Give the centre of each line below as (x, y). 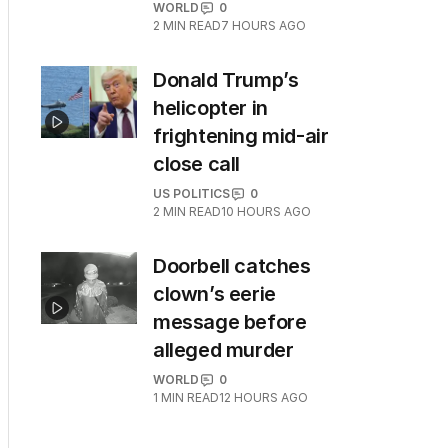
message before (230, 322)
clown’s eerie (214, 294)
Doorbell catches (232, 266)
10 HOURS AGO (266, 211)
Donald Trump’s (226, 80)
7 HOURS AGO (263, 25)
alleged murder (223, 350)
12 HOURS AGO (263, 397)
